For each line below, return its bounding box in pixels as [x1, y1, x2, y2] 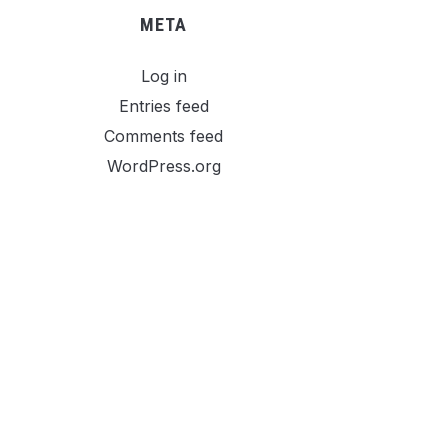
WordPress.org [106, 156, 221, 176]
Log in [140, 66, 187, 86]
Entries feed [118, 96, 209, 116]
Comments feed [104, 126, 223, 146]
